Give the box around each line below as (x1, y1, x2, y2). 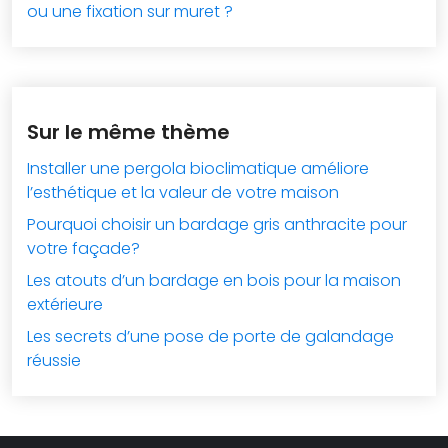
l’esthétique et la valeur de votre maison (27, 181, 339, 204)
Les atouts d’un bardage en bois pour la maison (27, 269, 401, 292)
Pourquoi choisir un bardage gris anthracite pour (27, 213, 407, 236)
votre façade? (27, 237, 140, 260)
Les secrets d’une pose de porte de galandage (27, 325, 394, 348)
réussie (27, 349, 81, 372)
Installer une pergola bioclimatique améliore (27, 157, 369, 180)
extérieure (27, 293, 103, 316)
